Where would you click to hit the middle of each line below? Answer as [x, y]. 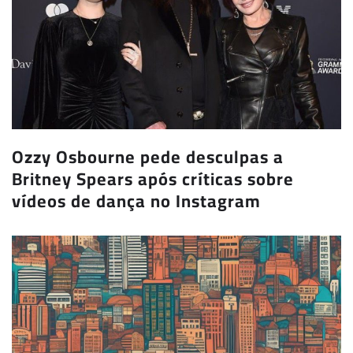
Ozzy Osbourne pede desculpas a [148, 157]
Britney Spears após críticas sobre [153, 179]
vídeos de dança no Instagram [136, 201]
